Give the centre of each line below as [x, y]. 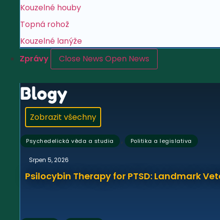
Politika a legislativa [161, 141]
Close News [81, 59]
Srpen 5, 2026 [49, 160]
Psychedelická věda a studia [70, 141]
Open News [127, 59]
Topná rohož [45, 24]
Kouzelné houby [51, 8]
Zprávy [35, 59]
